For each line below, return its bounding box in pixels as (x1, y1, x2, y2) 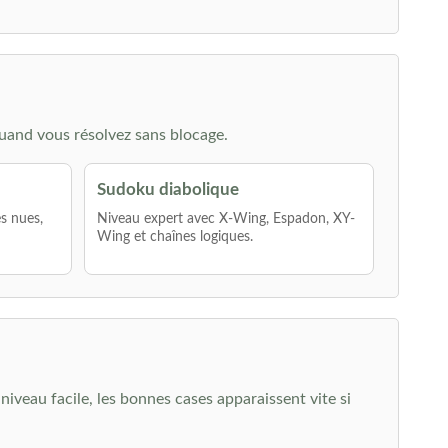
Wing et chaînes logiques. (97, 230, 254, 244)
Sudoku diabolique (97, 181, 240, 198)
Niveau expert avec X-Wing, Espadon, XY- (97, 212, 356, 226)
